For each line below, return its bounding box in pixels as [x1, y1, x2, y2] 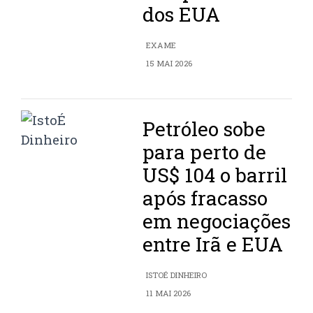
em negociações [143, 208, 291, 234]
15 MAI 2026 [146, 58, 193, 68]
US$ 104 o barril [143, 162, 288, 188]
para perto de [143, 139, 267, 165]
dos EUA [143, 1, 221, 27]
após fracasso [143, 185, 268, 211]
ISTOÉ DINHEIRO [146, 270, 208, 280]
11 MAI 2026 [146, 288, 191, 298]
